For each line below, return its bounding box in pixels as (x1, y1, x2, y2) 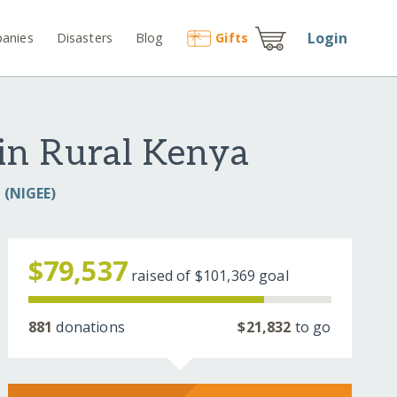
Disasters (56, 28, 113, 46)
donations (52, 317, 125, 338)
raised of (131, 266, 195, 286)
